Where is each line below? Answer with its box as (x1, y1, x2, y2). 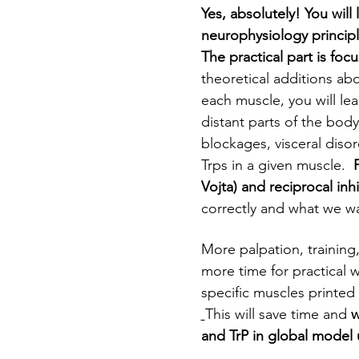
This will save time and (204, 305, 351, 323)
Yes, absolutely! (200, 5, 301, 22)
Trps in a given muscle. (200, 156, 353, 174)
